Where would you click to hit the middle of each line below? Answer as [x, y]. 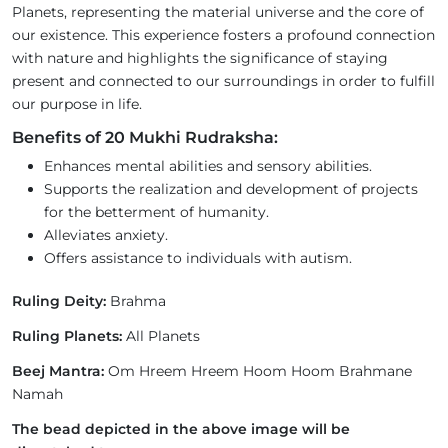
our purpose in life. [77, 104]
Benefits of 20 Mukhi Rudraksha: [145, 138]
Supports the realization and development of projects [231, 189]
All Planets [161, 336]
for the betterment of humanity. [156, 212]
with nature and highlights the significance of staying [200, 58]
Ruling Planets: [67, 336]
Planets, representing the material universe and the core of [218, 12]
